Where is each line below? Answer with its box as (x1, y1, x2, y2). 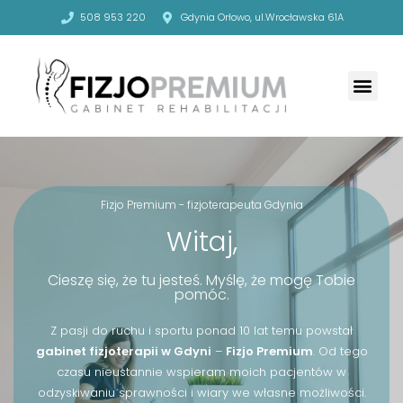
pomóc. (174, 283, 229, 305)
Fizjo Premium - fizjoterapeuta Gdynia (100, 196, 303, 212)
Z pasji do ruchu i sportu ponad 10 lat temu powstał (50, 321, 353, 339)
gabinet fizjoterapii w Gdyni (35, 342, 211, 360)
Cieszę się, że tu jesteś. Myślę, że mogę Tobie (48, 269, 355, 291)
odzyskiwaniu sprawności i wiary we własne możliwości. (37, 383, 366, 401)
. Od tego (312, 342, 368, 360)
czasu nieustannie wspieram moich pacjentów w (57, 363, 346, 381)
